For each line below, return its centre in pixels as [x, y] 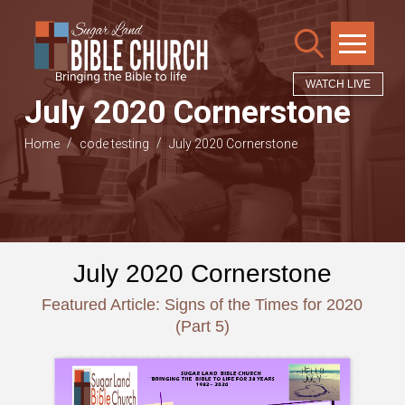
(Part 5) [202, 326]
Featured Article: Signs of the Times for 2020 [202, 304]
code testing [114, 143]
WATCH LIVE [338, 85]
